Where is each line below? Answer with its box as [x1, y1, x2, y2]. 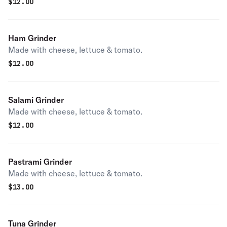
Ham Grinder [8, 33, 56, 43]
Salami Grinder [8, 95, 64, 105]
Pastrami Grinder [8, 157, 72, 167]
